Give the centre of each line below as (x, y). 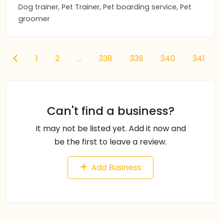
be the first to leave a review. (110, 142)
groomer (34, 19)
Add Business (116, 167)
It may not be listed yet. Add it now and (110, 129)
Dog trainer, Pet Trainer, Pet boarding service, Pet (105, 7)
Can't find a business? (110, 111)
